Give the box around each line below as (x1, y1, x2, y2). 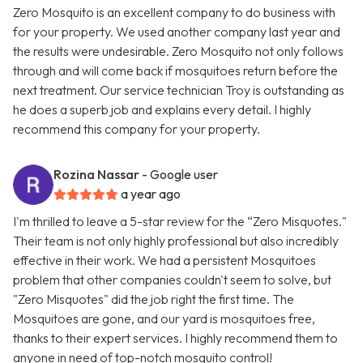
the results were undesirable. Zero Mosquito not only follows (13, 43, 344, 60)
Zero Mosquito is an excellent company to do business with (13, 4, 335, 21)
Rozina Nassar (53, 166, 139, 183)
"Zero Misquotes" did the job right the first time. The (13, 291, 294, 308)
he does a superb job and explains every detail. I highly (13, 101, 311, 118)
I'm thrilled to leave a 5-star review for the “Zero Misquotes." (13, 213, 347, 230)
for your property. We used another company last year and (13, 23, 340, 41)
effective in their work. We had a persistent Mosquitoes (13, 252, 316, 269)
